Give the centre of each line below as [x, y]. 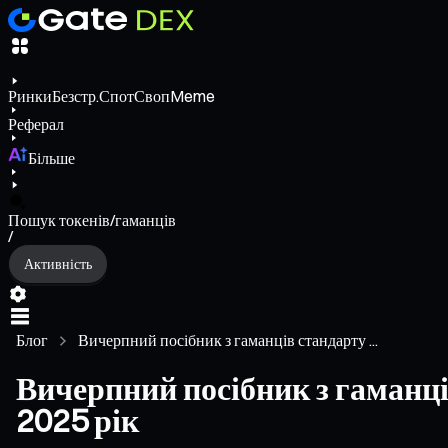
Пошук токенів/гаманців [92, 220]
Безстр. [75, 96]
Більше [51, 158]
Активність [58, 263]
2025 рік [77, 421]
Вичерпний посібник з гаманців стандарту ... [228, 340]
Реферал [36, 124]
